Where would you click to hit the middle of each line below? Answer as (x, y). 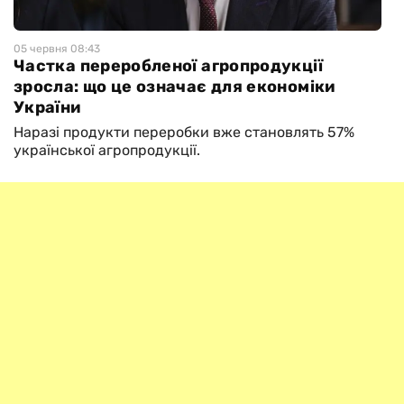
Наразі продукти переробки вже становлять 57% (184, 133)
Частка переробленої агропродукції (168, 66)
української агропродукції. (109, 151)
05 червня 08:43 (57, 49)
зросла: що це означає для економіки (174, 87)
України (47, 108)
